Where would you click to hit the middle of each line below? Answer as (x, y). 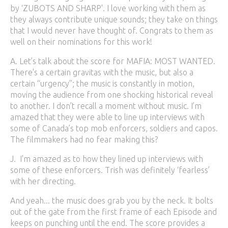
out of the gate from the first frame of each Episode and (113, 212)
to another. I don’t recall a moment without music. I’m (106, 106)
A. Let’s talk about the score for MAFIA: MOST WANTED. (113, 61)
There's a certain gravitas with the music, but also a (102, 72)
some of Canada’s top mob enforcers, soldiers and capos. (114, 128)
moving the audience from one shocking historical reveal (112, 95)
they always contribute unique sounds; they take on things (114, 19)
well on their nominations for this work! (81, 42)
